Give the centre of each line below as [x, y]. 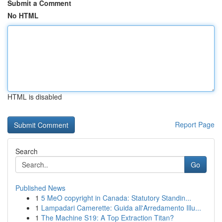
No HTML [23, 15]
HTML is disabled [35, 97]
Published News [40, 188]
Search [27, 151]
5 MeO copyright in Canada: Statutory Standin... [116, 198]
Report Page [195, 124]
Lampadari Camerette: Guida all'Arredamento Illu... [121, 208]
